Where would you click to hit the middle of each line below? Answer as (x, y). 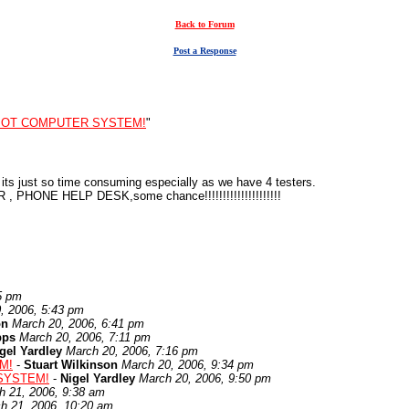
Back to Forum (204, 24)
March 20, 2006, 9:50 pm (205, 378)
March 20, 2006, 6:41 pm (78, 324)
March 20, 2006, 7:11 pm (85, 337)
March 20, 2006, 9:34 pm (188, 365)
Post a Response (204, 51)
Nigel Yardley (98, 378)
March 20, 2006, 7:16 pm (132, 351)
